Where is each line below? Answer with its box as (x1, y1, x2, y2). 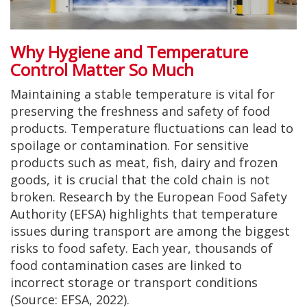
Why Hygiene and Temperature (10, 40, 248, 63)
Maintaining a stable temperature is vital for (10, 85, 275, 102)
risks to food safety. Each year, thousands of (10, 239, 273, 256)
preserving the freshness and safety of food (10, 102, 270, 119)
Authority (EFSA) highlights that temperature (10, 205, 278, 222)
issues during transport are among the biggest (10, 222, 290, 239)
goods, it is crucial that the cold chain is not (10, 171, 270, 188)
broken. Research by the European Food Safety (10, 188, 287, 205)
